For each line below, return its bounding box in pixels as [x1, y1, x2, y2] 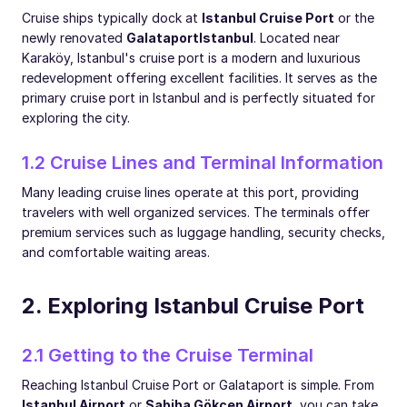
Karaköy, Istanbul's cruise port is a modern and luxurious [22, 49, 361, 65]
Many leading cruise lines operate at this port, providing [22, 184, 359, 200]
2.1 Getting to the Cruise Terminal [22, 343, 313, 366]
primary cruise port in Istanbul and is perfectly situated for [22, 89, 375, 105]
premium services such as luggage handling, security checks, [22, 223, 385, 240]
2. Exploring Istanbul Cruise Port [22, 292, 364, 319]
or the [334, 9, 374, 25]
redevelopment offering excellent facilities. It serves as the [22, 69, 377, 85]
